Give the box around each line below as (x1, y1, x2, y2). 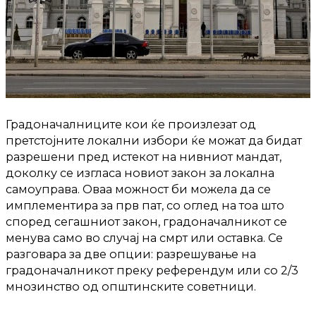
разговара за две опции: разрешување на (6, 247, 256, 262)
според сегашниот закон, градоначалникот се (6, 214, 287, 229)
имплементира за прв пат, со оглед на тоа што (6, 198, 284, 213)
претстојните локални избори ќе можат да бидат (6, 133, 302, 148)
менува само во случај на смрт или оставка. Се (6, 231, 283, 245)
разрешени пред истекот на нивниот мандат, (6, 150, 281, 164)
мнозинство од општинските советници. (6, 279, 256, 294)
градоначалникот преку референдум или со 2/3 (6, 263, 298, 278)
